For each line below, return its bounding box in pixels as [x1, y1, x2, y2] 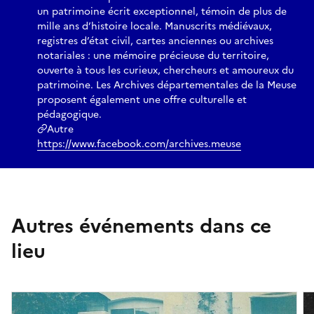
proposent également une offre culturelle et [37, 93, 247, 108]
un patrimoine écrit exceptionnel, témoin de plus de [37, 4, 287, 20]
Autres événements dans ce [11, 211, 271, 241]
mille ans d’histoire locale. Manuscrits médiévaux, [37, 19, 272, 34]
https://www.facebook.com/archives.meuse [37, 137, 241, 152]
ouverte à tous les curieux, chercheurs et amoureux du [37, 63, 294, 78]
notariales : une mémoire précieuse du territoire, [37, 48, 269, 64]
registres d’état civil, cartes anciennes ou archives [37, 34, 273, 49]
